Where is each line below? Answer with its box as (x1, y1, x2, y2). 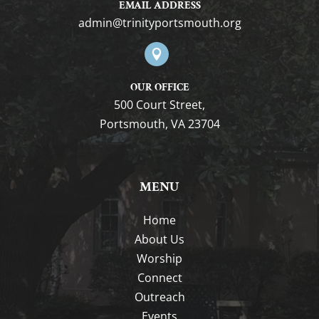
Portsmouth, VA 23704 (99, 116, 220, 132)
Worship (137, 251, 182, 266)
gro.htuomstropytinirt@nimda (78, 15, 241, 31)
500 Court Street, (114, 97, 205, 113)
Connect (137, 270, 182, 286)
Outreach (134, 289, 185, 305)
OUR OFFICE (130, 80, 189, 94)
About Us (135, 231, 184, 247)
